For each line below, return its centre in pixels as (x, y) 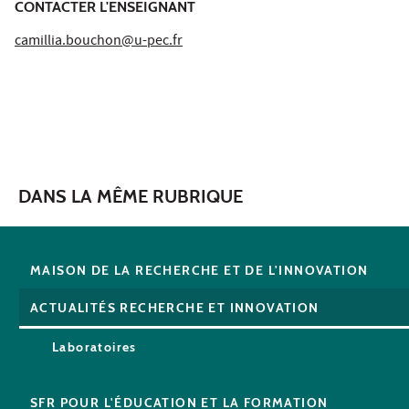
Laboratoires (94, 346)
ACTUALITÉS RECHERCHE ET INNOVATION (175, 307)
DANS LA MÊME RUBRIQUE (131, 196)
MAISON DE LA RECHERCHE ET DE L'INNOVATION (199, 270)
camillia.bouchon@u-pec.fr (99, 42)
